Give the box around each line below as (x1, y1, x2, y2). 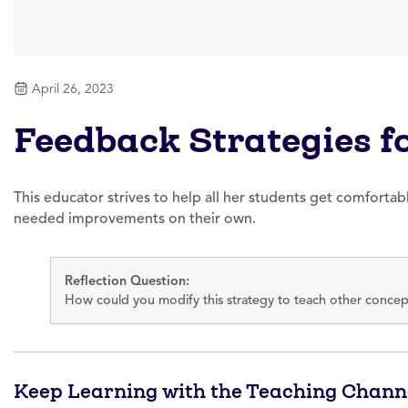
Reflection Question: (65, 272, 189, 289)
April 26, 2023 (32, 80, 114, 97)
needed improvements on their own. (14, 209, 256, 228)
